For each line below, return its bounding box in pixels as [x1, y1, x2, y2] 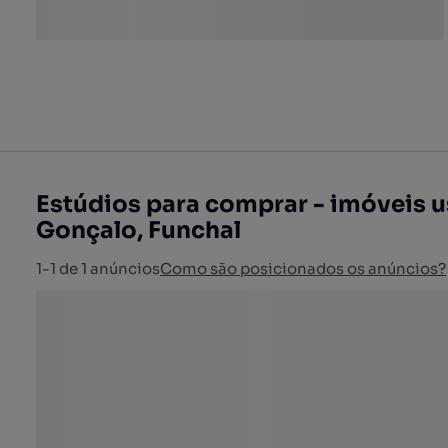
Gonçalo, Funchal [36, 216, 241, 245]
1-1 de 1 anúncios [36, 259, 160, 278]
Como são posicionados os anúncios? [160, 259, 446, 278]
